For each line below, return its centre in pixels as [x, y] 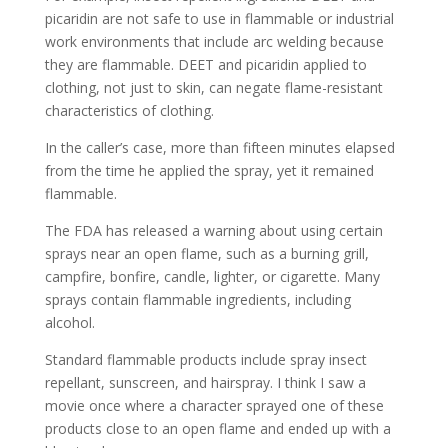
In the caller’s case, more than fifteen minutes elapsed [219, 147]
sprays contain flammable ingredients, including [197, 299]
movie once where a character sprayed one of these [214, 405]
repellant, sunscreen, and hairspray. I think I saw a [205, 382]
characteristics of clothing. [129, 110]
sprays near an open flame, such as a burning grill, [206, 253]
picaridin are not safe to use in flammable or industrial [219, 18]
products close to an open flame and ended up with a [217, 428]
